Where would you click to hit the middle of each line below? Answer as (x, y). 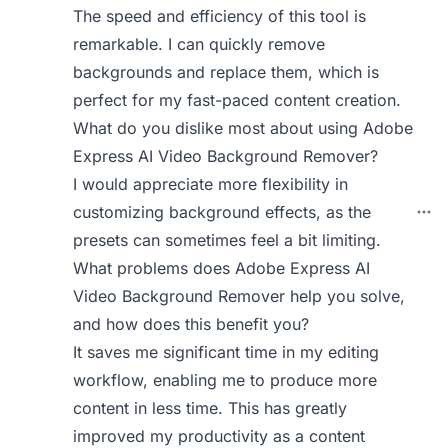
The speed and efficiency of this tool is (220, 16)
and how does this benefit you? (191, 324)
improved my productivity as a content (219, 436)
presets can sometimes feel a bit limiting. (227, 240)
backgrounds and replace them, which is (226, 72)
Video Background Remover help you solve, (239, 296)
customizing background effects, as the (222, 212)
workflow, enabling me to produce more (225, 380)
